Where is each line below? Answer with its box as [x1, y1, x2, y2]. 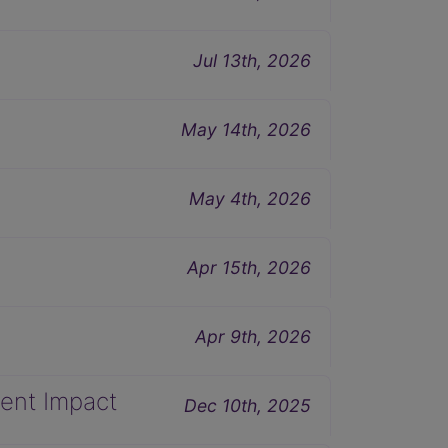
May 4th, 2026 [189, 187, 311, 209]
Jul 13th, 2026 [193, 49, 311, 71]
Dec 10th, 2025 [184, 394, 311, 416]
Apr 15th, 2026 [187, 256, 311, 278]
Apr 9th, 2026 [195, 325, 311, 347]
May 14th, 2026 [181, 118, 311, 140]
